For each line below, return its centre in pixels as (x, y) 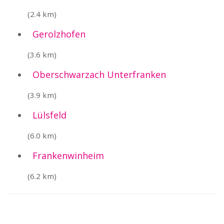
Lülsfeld (49, 115)
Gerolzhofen (59, 34)
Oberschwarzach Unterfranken (99, 74)
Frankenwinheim (68, 155)
